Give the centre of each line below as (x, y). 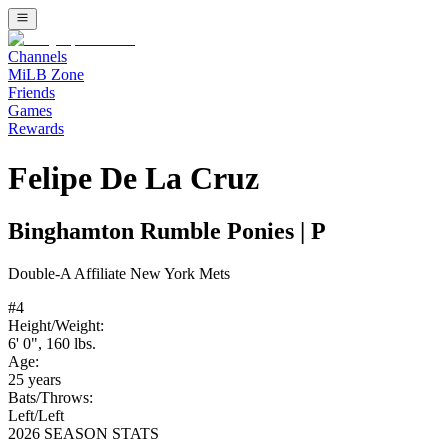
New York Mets (180, 274)
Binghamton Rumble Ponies (151, 231)
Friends (31, 93)
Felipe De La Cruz (133, 177)
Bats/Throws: (50, 398)
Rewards (36, 129)
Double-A (39, 274)
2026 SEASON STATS (83, 434)
